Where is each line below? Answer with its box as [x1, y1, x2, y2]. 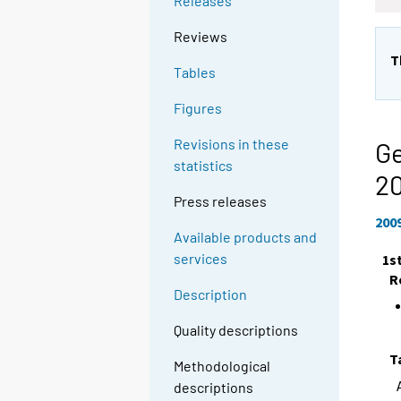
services [174, 250, 228, 268]
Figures [174, 99, 223, 117]
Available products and [174, 228, 318, 246]
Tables [174, 64, 217, 81]
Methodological [174, 357, 271, 375]
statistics [174, 157, 234, 175]
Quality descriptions [174, 321, 299, 339]
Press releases [174, 192, 268, 210]
